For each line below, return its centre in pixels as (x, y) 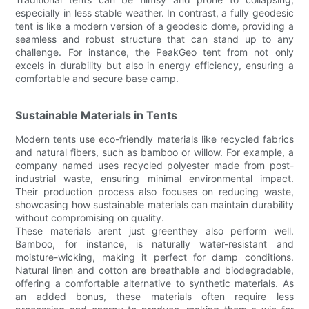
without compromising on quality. (90, 217)
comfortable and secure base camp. (97, 78)
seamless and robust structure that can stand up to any (154, 39)
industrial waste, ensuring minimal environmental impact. (154, 178)
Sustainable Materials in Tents (97, 115)
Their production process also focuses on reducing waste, (154, 191)
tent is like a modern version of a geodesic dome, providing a (154, 26)
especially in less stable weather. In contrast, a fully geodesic (154, 12)
